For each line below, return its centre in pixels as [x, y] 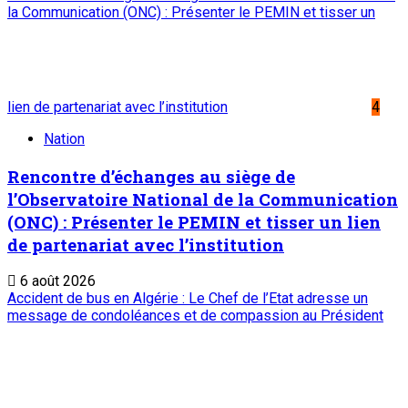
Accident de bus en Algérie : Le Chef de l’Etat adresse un [188, 299]
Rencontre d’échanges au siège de [151, 176]
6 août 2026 [56, 281]
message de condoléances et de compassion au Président [195, 316]
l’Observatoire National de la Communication [203, 199]
